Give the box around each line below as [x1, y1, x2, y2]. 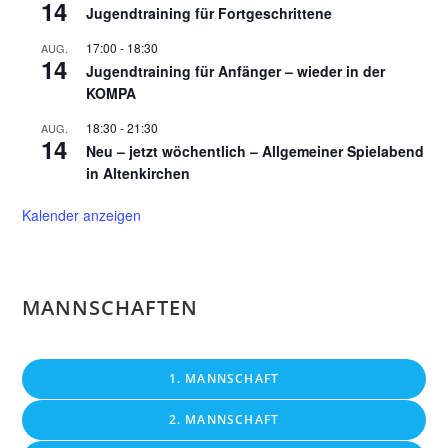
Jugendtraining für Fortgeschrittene [86, 3, 333, 23]
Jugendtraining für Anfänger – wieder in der [86, 61, 386, 81]
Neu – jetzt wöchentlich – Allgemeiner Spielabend [86, 141, 425, 161]
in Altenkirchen [86, 163, 191, 183]
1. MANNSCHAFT [168, 370, 280, 387]
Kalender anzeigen [22, 205, 142, 225]
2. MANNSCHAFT [168, 411, 280, 428]
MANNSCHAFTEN [22, 294, 199, 321]
